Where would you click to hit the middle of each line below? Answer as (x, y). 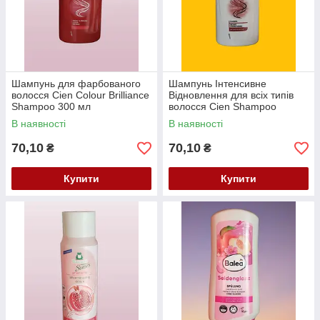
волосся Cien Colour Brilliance (80, 95)
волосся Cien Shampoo (222, 107)
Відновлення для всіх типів (231, 95)
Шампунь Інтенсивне (217, 84)
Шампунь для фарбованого (76, 84)
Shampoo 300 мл (51, 107)
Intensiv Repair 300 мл (220, 118)
